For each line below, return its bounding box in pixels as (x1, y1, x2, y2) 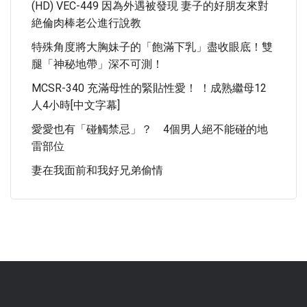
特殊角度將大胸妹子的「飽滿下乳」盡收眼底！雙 (32, 40, 273, 53)
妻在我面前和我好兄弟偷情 (32, 164, 163, 177)
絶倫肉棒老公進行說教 (32, 16, 141, 29)
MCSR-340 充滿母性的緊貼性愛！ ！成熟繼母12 (32, 82, 267, 95)
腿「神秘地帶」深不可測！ (32, 58, 163, 71)
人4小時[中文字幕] (32, 99, 120, 112)
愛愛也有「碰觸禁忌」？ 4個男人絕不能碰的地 (32, 123, 268, 136)
